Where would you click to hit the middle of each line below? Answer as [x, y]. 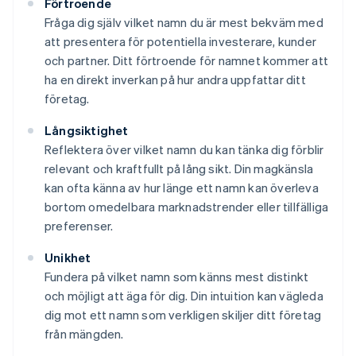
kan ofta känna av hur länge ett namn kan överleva [182, 188]
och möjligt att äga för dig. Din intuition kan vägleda [184, 296]
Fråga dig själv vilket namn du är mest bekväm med [184, 23]
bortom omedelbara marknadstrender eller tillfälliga [187, 207]
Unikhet [68, 258]
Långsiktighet [87, 131]
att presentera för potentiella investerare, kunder [181, 42]
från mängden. [84, 334]
